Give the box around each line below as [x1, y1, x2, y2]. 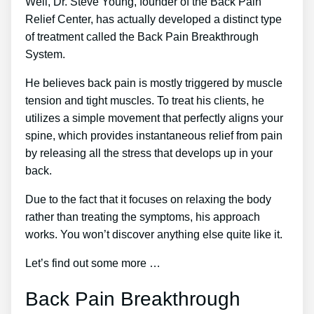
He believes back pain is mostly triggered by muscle [25, 76, 282, 89]
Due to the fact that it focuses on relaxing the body [25, 193, 271, 205]
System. [25, 48, 65, 60]
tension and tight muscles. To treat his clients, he [25, 94, 264, 107]
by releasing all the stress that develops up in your [25, 146, 273, 159]
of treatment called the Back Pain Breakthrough [25, 30, 259, 43]
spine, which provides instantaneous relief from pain [25, 129, 282, 142]
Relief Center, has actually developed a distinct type [25, 13, 282, 25]
